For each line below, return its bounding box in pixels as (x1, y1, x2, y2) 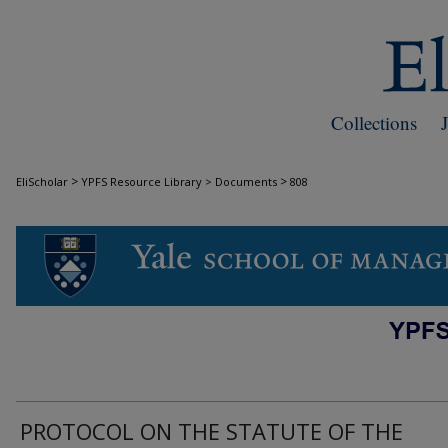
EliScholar (16, 174, 68, 189)
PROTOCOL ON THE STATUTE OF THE (20, 416, 403, 446)
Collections (331, 110, 417, 135)
